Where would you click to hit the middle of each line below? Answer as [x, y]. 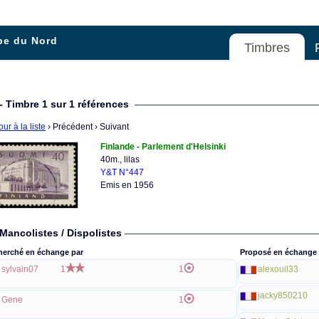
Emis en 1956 [127, 185]
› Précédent [69, 127]
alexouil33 [278, 269]
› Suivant [111, 127]
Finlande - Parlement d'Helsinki [163, 147]
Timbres [267, 47]
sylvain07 [20, 269]
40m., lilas [120, 159]
